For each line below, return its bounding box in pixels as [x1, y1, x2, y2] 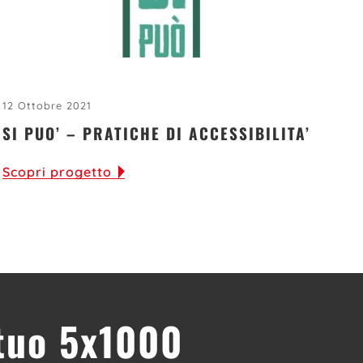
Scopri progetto [2, 164, 113, 181]
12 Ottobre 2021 [2, 99, 92, 113]
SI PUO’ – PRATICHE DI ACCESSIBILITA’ [2, 122, 311, 146]
